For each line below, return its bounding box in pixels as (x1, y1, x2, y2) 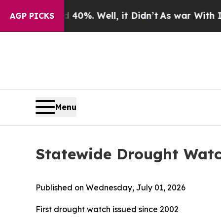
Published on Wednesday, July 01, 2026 (36, 182, 185, 192)
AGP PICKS (10, 11, 54, 21)
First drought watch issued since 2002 (36, 204, 179, 214)
